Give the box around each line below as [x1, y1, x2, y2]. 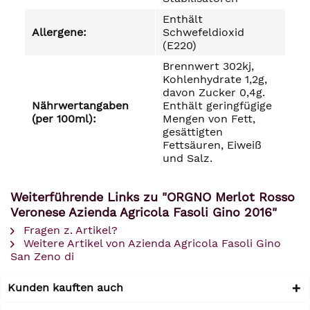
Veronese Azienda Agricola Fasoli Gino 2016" [10, 205, 277, 219]
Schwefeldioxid [163, 26, 244, 39]
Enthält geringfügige [163, 99, 272, 112]
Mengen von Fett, [163, 112, 255, 125]
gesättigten [163, 125, 223, 138]
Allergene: [32, 26, 86, 39]
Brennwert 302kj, [163, 60, 254, 73]
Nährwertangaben [32, 99, 129, 112]
